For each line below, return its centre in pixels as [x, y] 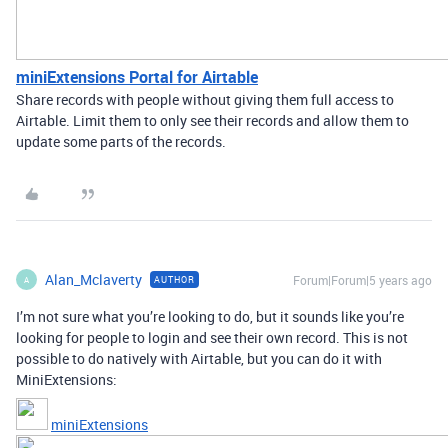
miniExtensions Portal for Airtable [137, 77]
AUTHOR [174, 279]
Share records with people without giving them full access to [205, 99]
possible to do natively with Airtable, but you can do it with [199, 358]
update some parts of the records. [121, 141]
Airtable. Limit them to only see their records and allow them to [212, 120]
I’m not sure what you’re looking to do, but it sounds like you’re [210, 316]
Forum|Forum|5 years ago [362, 280]
